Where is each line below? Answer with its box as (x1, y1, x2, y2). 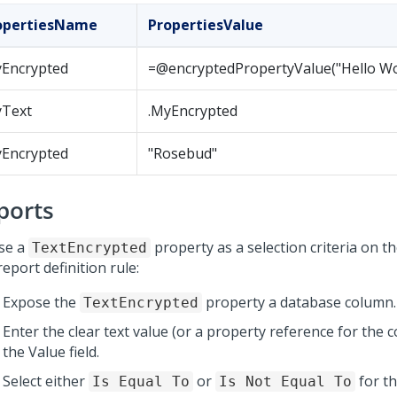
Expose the (3, 292, 80, 312)
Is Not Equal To (219, 373, 352, 390)
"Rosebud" (148, 144, 217, 163)
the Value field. (3, 342, 99, 362)
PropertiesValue (148, 15, 263, 35)
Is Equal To (92, 373, 190, 390)
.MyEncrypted (148, 101, 237, 121)
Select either (3, 371, 89, 391)
